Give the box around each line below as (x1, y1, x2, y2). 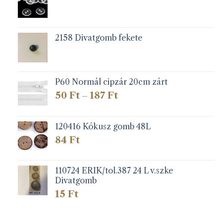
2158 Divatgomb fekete (55, 32, 142, 43)
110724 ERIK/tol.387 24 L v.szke (55, 166, 173, 176)
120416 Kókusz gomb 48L (55, 121, 151, 131)
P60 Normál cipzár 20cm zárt (55, 77, 167, 87)
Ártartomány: (117, 89, 168, 99)
